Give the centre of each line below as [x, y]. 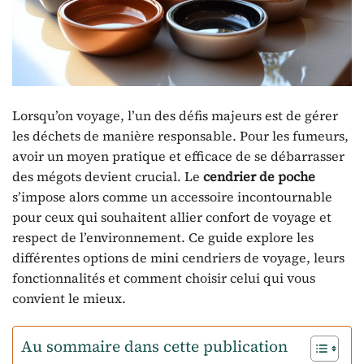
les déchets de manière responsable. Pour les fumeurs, [180, 136]
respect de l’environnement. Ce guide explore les [163, 238]
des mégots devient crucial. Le [108, 177]
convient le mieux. [69, 299]
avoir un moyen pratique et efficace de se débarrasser [178, 156]
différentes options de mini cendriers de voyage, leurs [178, 258]
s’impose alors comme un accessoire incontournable [172, 197]
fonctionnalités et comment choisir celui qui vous [164, 278]
